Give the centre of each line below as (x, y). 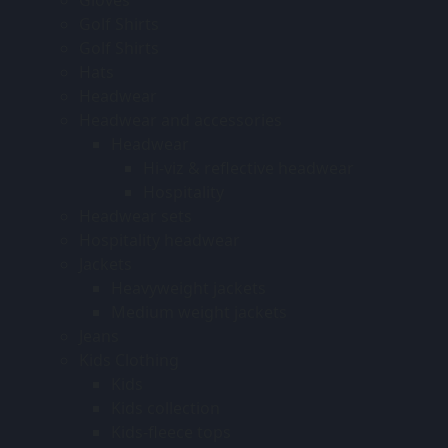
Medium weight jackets (199, 311)
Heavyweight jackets (188, 287)
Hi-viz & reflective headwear (248, 167)
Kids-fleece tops (171, 431)
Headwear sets (135, 215)
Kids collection (165, 407)
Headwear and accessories (180, 119)
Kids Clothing (129, 359)
